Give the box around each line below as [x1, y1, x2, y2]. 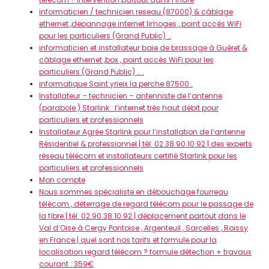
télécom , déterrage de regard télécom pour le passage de [39, 199, 253, 209]
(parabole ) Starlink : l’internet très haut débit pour [39, 103, 219, 113]
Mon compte [39, 175, 85, 185]
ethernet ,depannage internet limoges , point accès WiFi [39, 19, 241, 29]
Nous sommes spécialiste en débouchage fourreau [39, 187, 228, 197]
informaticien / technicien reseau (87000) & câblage [39, 7, 233, 17]
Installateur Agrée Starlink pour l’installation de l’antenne [39, 127, 245, 137]
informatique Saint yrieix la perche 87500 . [39, 79, 193, 89]
